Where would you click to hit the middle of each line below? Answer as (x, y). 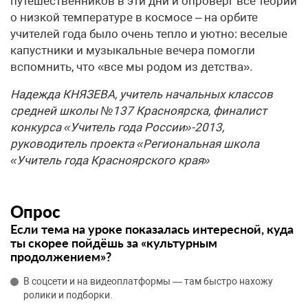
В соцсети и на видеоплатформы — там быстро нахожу (148, 282)
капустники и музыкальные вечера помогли (133, 51)
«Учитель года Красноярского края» (110, 161)
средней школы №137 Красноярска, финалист (139, 111)
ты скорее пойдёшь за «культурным (114, 243)
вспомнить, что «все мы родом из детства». (131, 67)
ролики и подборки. (68, 295)
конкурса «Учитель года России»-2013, (117, 128)
